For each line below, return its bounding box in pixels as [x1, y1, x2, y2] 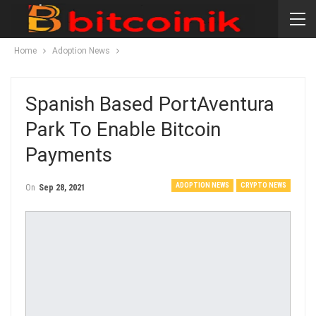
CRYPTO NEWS [241, 181, 286, 189]
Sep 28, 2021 [39, 183, 85, 193]
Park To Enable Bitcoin [25, 118, 221, 141]
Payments [25, 143, 112, 166]
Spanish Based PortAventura [25, 92, 274, 116]
